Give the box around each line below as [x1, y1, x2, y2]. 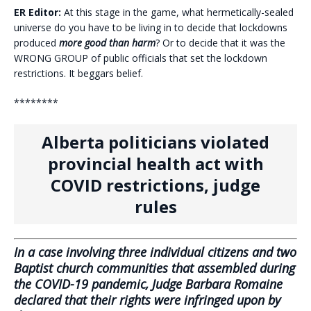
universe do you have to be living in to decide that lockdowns [14, 21, 287, 35]
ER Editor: [14, 6, 61, 19]
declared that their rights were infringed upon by [14, 292, 280, 309]
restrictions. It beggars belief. [14, 67, 143, 81]
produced [14, 36, 56, 50]
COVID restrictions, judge [51, 174, 260, 197]
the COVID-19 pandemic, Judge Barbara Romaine [14, 276, 283, 293]
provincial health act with [47, 152, 264, 176]
